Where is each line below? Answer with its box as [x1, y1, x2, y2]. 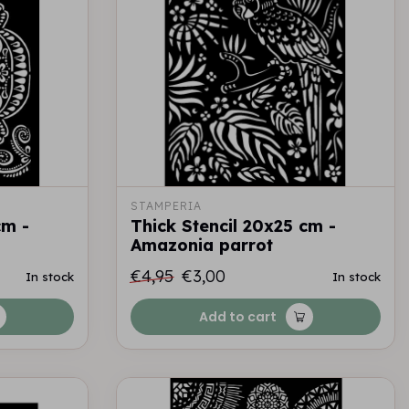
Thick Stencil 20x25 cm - [131, 215, 336, 236]
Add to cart [198, 308, 277, 326]
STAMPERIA [131, 199, 202, 213]
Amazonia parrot [131, 235, 273, 256]
